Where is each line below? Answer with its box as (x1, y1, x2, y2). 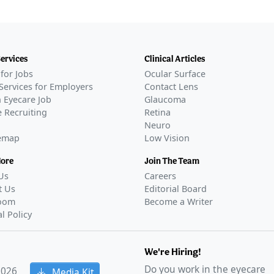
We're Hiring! (144, 246, 201, 258)
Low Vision (144, 132, 190, 144)
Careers (144, 170, 176, 182)
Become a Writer (144, 196, 213, 208)
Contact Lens (144, 81, 198, 93)
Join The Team (144, 155, 199, 166)
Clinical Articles (144, 53, 205, 64)
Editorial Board (144, 183, 207, 195)
